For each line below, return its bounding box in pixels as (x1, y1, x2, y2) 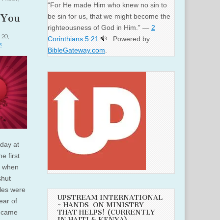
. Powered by (109, 35, 150, 43)
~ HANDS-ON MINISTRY (57, 201, 144, 210)
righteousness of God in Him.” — (48, 24, 151, 32)
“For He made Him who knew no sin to (48, 1, 167, 9)
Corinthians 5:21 (48, 35, 99, 43)
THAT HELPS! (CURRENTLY (57, 208, 155, 217)
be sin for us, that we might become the (48, 12, 170, 21)
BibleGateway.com (48, 46, 105, 55)
